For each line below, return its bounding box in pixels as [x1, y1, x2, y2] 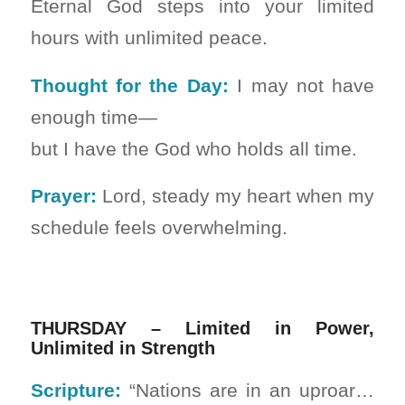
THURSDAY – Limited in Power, [30, 318, 375, 339]
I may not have [228, 74, 375, 96]
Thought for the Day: [30, 74, 229, 96]
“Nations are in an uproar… [120, 379, 375, 400]
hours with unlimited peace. [30, 27, 268, 49]
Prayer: [30, 185, 97, 207]
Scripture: [30, 379, 121, 400]
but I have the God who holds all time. [30, 137, 357, 159]
